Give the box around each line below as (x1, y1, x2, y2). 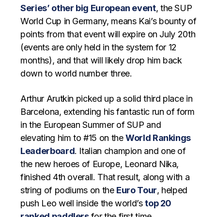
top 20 (145, 198, 172, 209)
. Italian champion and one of (75, 146, 186, 156)
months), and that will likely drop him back (20, 55, 182, 66)
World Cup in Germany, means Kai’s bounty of (20, 16, 197, 27)
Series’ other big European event (20, 3, 156, 14)
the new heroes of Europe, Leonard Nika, (20, 159, 179, 170)
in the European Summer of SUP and (20, 120, 161, 130)
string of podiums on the (20, 185, 117, 196)
